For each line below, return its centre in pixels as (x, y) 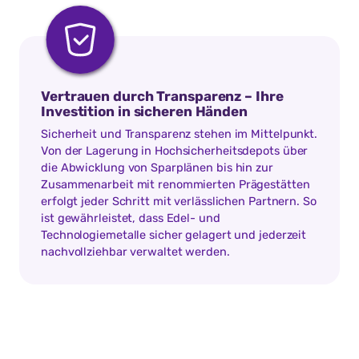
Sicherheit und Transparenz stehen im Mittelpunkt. (179, 134)
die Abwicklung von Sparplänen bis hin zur (157, 168)
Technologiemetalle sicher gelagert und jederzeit (174, 235)
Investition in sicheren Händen (144, 111)
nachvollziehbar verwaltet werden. (135, 252)
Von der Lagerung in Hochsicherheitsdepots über (175, 151)
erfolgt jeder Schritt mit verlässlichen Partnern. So (179, 202)
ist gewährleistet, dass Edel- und (131, 218)
